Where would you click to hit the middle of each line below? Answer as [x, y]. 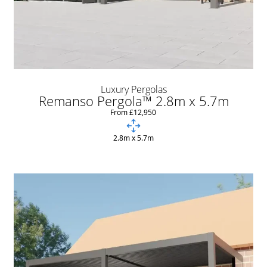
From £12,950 [133, 112]
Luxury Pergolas [133, 89]
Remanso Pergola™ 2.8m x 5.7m [133, 100]
